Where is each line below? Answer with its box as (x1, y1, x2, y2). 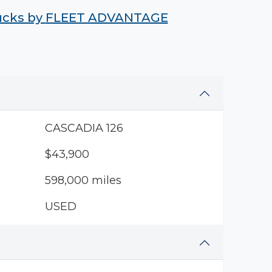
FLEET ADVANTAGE (45, 10, 168, 25)
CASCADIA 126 (44, 121, 123, 135)
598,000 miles (44, 174, 121, 187)
